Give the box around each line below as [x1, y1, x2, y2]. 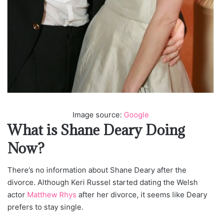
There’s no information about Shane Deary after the [7, 165, 186, 175]
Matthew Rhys [27, 190, 76, 200]
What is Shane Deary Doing [7, 120, 185, 139]
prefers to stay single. [7, 202, 85, 212]
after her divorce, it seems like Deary [76, 190, 207, 200]
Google [123, 110, 149, 119]
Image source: [72, 110, 124, 119]
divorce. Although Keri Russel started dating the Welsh [7, 178, 198, 187]
